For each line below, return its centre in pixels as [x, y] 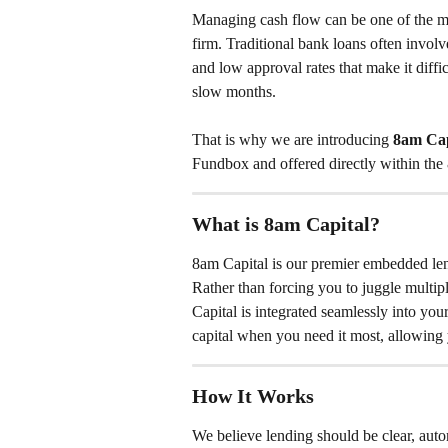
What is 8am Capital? [286, 224]
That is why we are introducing [292, 140]
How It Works [253, 396]
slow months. [234, 91]
